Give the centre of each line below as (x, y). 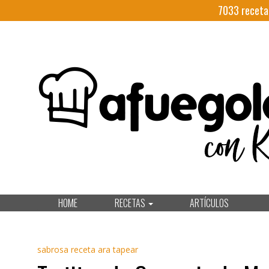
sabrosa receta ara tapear (88, 249)
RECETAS (131, 203)
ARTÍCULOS (209, 203)
